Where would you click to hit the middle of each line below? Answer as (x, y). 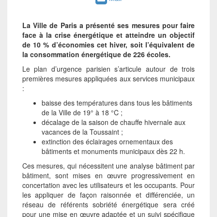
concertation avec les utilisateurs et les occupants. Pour (108, 185)
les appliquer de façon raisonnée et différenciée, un (108, 194)
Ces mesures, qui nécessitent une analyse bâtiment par (108, 165)
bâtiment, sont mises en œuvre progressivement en (108, 175)
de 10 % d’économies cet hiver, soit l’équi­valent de (108, 44)
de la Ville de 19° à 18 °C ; (82, 112)
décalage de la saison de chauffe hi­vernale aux (113, 122)
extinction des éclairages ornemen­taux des (107, 141)
